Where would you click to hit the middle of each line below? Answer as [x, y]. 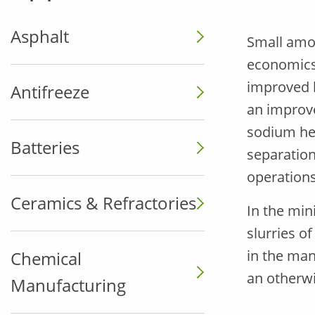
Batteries [45, 147]
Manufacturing [68, 285]
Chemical [46, 258]
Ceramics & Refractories [103, 203]
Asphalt [40, 36]
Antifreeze [50, 92]
